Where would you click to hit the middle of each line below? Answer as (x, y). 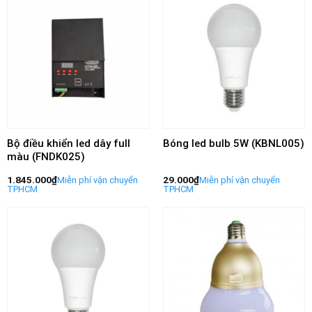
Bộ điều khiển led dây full (68, 144)
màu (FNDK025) (46, 157)
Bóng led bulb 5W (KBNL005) (233, 144)
